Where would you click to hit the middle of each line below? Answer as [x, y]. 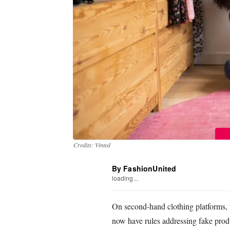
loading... [125, 178]
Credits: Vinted [92, 145]
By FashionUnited [144, 168]
